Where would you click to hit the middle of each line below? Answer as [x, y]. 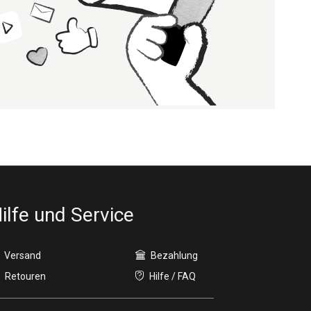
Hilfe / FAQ [172, 276]
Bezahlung [174, 255]
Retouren [26, 276]
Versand [23, 255]
